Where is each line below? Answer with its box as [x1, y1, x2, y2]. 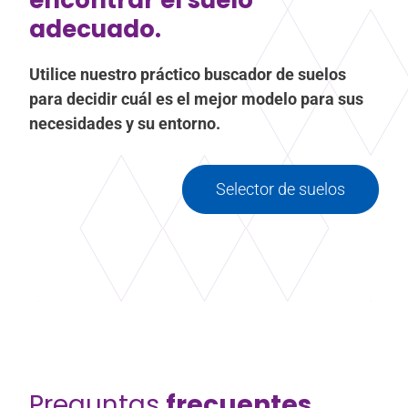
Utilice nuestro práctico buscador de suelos [29, 64, 346, 84]
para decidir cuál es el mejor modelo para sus [29, 88, 363, 108]
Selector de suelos [216, 178, 345, 199]
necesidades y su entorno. [29, 113, 220, 133]
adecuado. [29, 12, 161, 46]
